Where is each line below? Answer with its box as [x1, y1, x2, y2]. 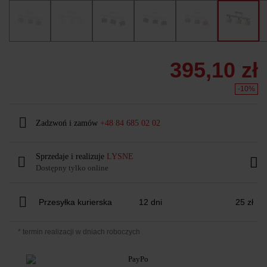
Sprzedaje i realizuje [36, 151, 107, 161]
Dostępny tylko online [36, 163, 108, 172]
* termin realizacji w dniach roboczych [18, 227, 140, 236]
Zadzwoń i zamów [36, 118, 100, 128]
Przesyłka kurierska [39, 197, 112, 207]
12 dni [139, 197, 162, 207]
